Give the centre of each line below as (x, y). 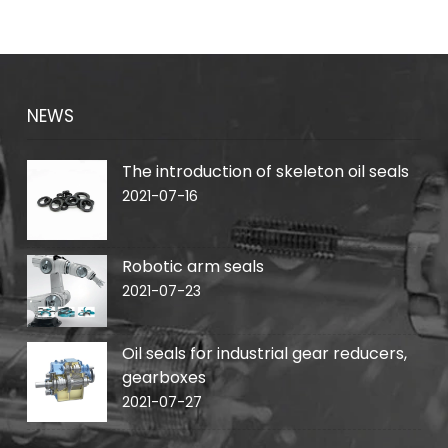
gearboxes (164, 377)
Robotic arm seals (193, 266)
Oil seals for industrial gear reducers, (265, 353)
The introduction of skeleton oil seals (266, 171)
